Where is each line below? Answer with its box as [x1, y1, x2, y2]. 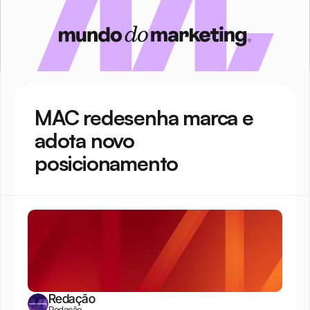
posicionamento [35, 150, 179, 176]
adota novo [35, 127, 135, 153]
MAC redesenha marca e [35, 104, 253, 130]
